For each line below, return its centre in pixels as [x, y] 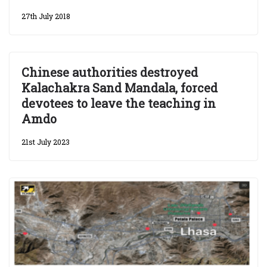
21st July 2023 [46, 142]
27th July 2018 [46, 16]
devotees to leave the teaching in [119, 103]
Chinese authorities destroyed [110, 72]
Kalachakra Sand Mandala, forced [119, 88]
